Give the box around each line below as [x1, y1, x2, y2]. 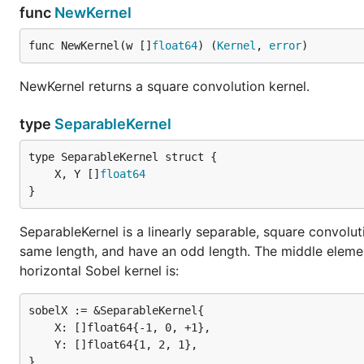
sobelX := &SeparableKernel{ [28, 304, 204, 317]
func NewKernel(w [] [28, 39, 152, 52]
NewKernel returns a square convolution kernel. [19, 78, 310, 94]
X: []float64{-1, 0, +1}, [28, 321, 54, 334]
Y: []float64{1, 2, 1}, [28, 338, 54, 351]
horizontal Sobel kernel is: [19, 262, 179, 279]
